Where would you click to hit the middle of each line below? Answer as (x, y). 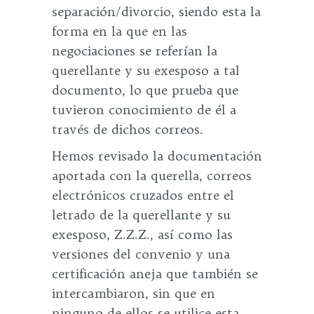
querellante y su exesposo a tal (146, 70)
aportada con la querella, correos (152, 176)
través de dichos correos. (128, 129)
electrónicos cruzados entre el (143, 195)
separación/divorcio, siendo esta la (156, 12)
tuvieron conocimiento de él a (144, 110)
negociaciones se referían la (135, 51)
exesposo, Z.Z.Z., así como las (142, 234)
